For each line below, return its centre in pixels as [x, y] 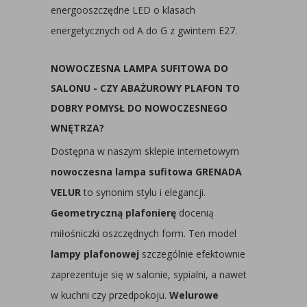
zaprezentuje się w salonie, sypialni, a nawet [149, 274]
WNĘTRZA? [77, 128]
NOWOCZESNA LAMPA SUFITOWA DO [139, 68]
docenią [195, 213]
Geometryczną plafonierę [113, 213]
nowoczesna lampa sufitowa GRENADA [146, 172]
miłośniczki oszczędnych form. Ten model [144, 233]
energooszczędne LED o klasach [123, 10]
